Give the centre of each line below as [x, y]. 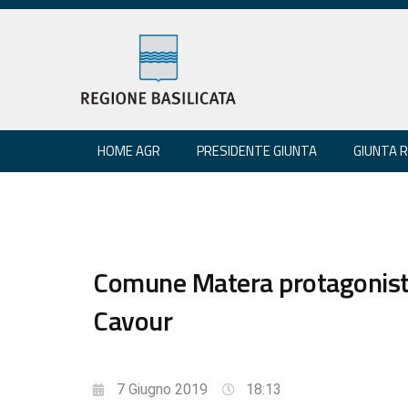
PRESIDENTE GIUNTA [257, 150]
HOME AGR [129, 150]
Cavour [133, 320]
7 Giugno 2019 [162, 389]
